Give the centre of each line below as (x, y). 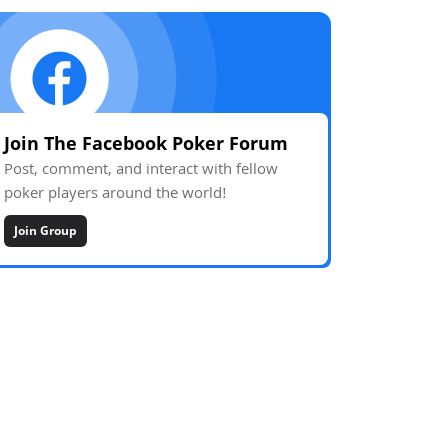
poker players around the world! (115, 195)
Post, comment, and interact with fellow (141, 171)
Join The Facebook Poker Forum (146, 143)
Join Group (45, 230)
